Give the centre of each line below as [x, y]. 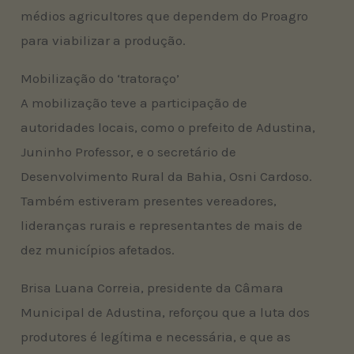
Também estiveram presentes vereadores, [149, 200]
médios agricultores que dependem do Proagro [165, 15]
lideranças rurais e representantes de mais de [162, 225]
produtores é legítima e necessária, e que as [156, 336]
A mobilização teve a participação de [134, 102]
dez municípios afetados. [98, 249]
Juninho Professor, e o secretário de [129, 151]
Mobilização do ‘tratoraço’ [100, 78]
